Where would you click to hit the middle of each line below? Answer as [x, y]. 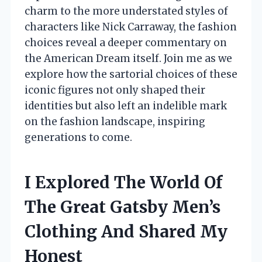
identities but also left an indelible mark [126, 106]
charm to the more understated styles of [126, 11]
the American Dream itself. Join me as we [128, 58]
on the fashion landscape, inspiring [115, 121]
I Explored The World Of [123, 182]
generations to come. [78, 137]
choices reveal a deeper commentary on [126, 42]
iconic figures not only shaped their [115, 90]
